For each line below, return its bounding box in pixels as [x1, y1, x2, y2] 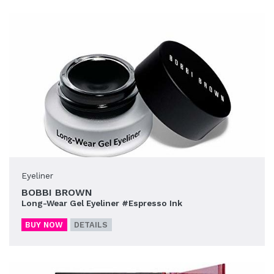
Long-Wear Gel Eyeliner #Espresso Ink [21, 198, 182, 208]
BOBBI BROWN [21, 186, 92, 198]
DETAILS [74, 220, 108, 229]
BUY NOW [25, 220, 64, 229]
